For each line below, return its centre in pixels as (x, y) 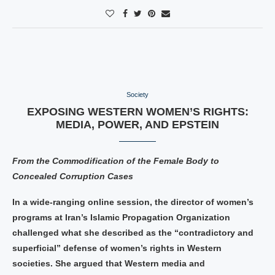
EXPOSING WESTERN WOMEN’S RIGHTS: (137, 112)
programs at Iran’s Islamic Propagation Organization (121, 217)
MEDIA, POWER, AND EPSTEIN (137, 125)
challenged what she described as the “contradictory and (133, 233)
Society (137, 95)
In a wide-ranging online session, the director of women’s (133, 202)
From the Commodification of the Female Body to (116, 161)
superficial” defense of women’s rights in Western (117, 248)
